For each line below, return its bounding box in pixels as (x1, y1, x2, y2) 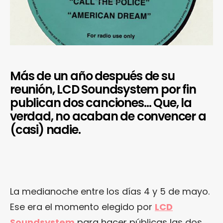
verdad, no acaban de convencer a (10, 108, 206, 124)
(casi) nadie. (10, 121, 81, 138)
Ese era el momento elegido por (10, 200, 155, 213)
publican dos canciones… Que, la (10, 94, 192, 111)
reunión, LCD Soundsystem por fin (10, 81, 196, 98)
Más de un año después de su (10, 67, 175, 84)
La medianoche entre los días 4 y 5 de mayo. (10, 185, 210, 198)
